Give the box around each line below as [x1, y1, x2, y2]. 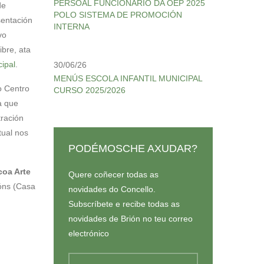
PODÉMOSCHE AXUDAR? [68, 143, 197, 154]
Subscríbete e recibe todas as [68, 199, 180, 209]
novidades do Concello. [68, 184, 156, 194]
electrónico [68, 229, 109, 238]
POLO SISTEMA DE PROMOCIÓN [54, 10, 182, 19]
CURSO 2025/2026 [54, 85, 126, 95]
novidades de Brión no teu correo [68, 214, 193, 223]
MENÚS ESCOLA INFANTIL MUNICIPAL [54, 74, 202, 83]
